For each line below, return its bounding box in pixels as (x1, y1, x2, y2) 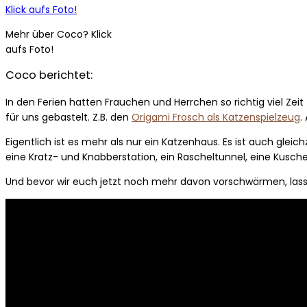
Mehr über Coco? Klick (5, 27, 112, 41)
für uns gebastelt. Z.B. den (5, 110, 132, 124)
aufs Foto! (5, 42, 53, 56)
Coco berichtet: (5, 67, 93, 84)
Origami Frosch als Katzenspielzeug (132, 110, 300, 124)
